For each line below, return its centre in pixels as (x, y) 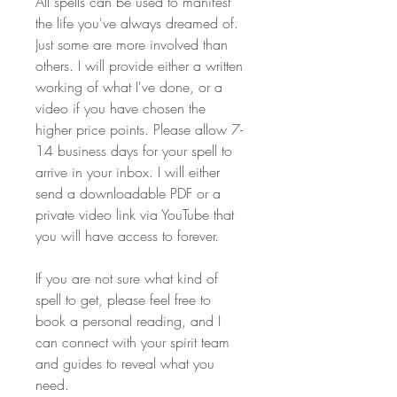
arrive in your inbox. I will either (130, 172)
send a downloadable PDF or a (130, 194)
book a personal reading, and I (130, 321)
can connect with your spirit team (135, 343)
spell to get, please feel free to (125, 300)
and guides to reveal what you (127, 364)
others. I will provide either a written (141, 66)
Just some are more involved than (134, 45)
